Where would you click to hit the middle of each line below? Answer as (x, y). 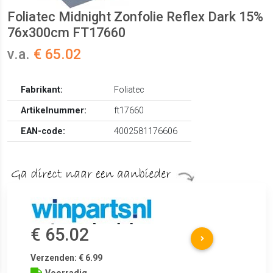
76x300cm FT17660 (66, 33)
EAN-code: (43, 132)
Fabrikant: (42, 90)
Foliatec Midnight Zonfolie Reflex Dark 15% (135, 17)
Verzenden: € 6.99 (67, 258)
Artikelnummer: (54, 111)
